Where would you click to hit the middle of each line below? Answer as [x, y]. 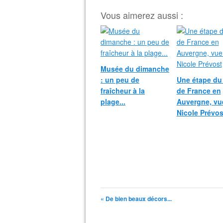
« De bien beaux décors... [136, 199]
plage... [113, 102]
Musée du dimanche [135, 69]
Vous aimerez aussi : [142, 15]
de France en [199, 91]
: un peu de [120, 80]
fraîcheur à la [123, 91]
